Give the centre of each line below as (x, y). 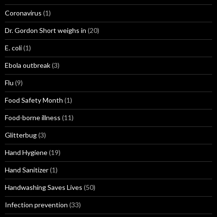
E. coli (13, 48)
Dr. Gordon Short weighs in (46, 30)
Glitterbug (21, 135)
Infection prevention (36, 205)
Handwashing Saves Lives (44, 187)
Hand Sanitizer (27, 170)
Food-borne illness (33, 117)
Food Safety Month (34, 100)
